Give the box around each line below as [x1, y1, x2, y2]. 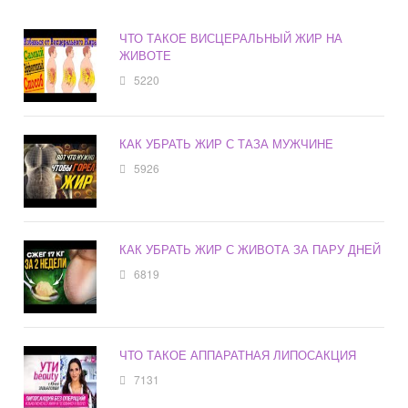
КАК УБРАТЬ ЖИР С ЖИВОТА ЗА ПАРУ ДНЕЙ [119, 240, 382, 259]
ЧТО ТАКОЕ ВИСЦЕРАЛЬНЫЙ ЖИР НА [119, 29, 343, 47]
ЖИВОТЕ [119, 46, 172, 65]
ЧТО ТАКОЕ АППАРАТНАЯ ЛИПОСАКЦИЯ [119, 346, 357, 364]
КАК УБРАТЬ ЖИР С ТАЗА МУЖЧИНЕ [119, 135, 334, 153]
